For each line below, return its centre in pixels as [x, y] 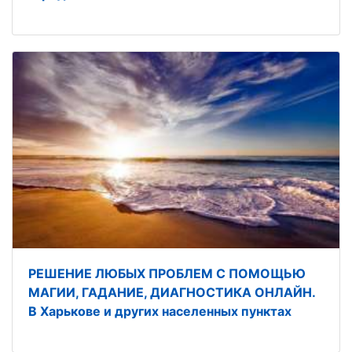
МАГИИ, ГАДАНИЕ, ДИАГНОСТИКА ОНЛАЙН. [172, 292]
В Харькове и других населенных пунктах [160, 311]
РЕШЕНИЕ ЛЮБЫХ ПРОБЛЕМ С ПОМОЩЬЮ [167, 273]
